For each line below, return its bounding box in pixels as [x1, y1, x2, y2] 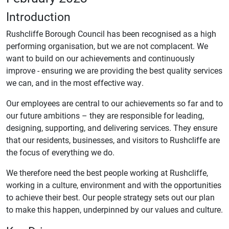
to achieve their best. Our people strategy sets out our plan [6, 192, 215, 202]
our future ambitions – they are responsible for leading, [6, 110, 204, 121]
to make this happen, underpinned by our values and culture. [6, 204, 223, 215]
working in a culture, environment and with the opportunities [6, 179, 221, 190]
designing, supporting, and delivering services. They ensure [6, 122, 217, 133]
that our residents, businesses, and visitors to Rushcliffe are [6, 134, 220, 145]
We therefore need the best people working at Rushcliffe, [6, 167, 208, 178]
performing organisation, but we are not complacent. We [6, 40, 208, 51]
